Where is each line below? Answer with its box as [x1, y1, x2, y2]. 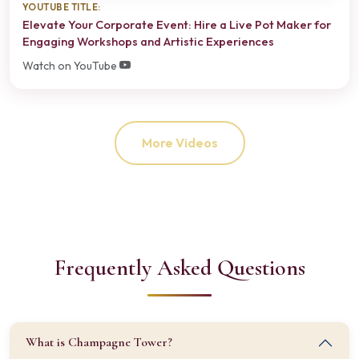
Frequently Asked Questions [54, 253, 305, 281]
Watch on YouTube [22, 58, 119, 73]
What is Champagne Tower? [26, 334, 172, 351]
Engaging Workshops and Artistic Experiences [22, 33, 274, 49]
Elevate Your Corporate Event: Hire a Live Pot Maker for [22, 16, 331, 32]
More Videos [141, 135, 218, 151]
